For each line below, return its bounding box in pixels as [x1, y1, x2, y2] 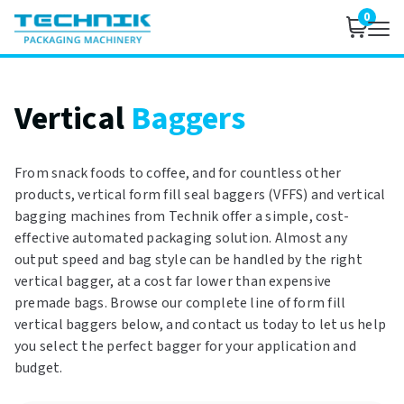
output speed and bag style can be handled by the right [14, 250, 363, 270]
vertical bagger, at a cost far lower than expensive [14, 271, 332, 291]
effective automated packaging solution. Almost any [14, 228, 348, 248]
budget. [14, 358, 63, 378]
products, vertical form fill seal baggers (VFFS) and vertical [14, 185, 386, 205]
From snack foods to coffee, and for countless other [14, 163, 342, 183]
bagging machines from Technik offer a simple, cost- [14, 207, 350, 226]
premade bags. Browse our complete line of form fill [14, 293, 346, 313]
